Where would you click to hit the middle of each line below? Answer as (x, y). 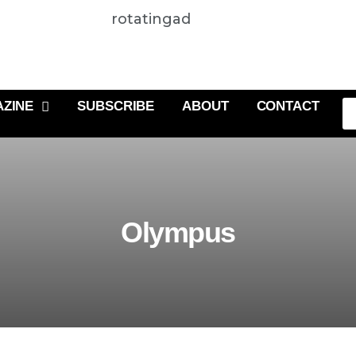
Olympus (178, 232)
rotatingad (151, 19)
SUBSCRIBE (116, 106)
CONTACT (288, 106)
